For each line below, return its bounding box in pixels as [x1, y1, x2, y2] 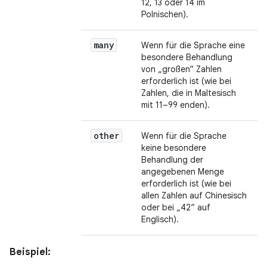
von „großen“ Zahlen [141, 64, 222, 74]
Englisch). [141, 214, 179, 225]
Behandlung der [141, 154, 203, 165]
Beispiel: [10, 246, 51, 258]
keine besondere [141, 142, 206, 153]
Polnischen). [141, 9, 188, 20]
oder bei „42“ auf [141, 202, 210, 213]
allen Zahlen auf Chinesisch [141, 190, 247, 201]
